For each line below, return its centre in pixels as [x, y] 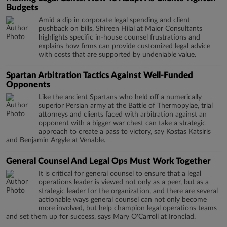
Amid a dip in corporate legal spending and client [114, 20]
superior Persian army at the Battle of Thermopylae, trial [126, 106]
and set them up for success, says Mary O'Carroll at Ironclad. [101, 217]
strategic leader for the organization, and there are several [128, 191]
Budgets [22, 7]
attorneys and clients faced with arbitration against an [123, 115]
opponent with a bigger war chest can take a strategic [122, 123]
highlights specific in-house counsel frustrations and [119, 37]
